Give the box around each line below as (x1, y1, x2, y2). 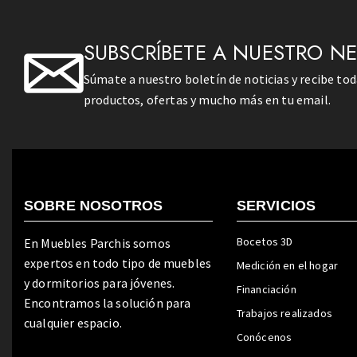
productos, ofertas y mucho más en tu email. (84, 92, 331, 108)
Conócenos (236, 330, 292, 345)
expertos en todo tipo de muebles (24, 255, 212, 272)
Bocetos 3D (236, 234, 293, 249)
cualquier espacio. (24, 315, 122, 331)
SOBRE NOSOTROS (24, 198, 163, 214)
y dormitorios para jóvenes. (24, 275, 175, 292)
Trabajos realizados (236, 306, 332, 321)
